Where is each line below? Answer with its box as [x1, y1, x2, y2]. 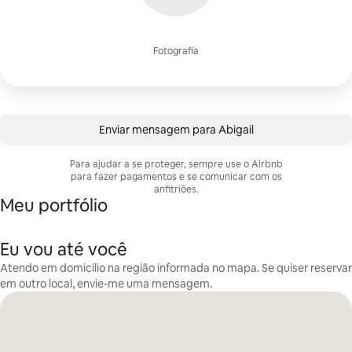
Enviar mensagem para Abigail [98, 123, 254, 137]
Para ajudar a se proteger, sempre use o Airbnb [69, 158, 283, 170]
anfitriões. [153, 183, 199, 196]
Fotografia [153, 45, 199, 57]
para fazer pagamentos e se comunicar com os [70, 170, 282, 183]
